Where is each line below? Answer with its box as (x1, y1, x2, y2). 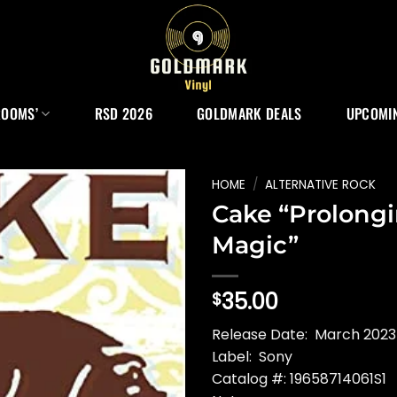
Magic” (212, 230, 299, 260)
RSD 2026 (94, 103, 153, 124)
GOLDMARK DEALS (197, 103, 302, 124)
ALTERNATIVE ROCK (265, 176, 377, 193)
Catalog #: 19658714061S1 (212, 368, 386, 389)
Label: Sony (212, 346, 292, 367)
